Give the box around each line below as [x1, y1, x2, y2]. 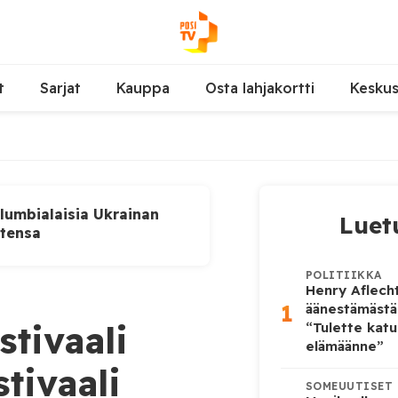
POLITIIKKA [306, 268, 382, 282]
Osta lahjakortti [205, 79, 314, 97]
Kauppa [116, 79, 170, 97]
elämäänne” [306, 338, 384, 354]
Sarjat [40, 79, 81, 97]
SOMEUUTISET [306, 379, 394, 393]
